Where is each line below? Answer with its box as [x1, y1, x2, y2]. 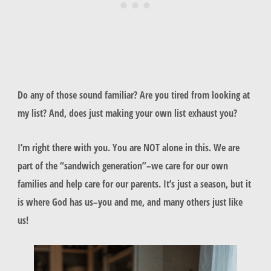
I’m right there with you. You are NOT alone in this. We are [17, 140, 240, 154]
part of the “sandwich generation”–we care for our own [17, 158, 228, 172]
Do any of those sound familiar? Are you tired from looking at [17, 88, 250, 102]
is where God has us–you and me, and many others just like [17, 194, 243, 209]
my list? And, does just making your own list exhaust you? [17, 106, 237, 120]
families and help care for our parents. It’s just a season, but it [17, 176, 251, 191]
